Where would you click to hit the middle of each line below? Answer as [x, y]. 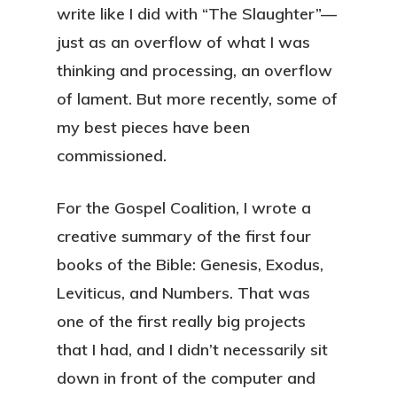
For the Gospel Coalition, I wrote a [184, 208]
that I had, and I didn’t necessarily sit [192, 350]
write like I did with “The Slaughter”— [197, 14]
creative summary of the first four [184, 236]
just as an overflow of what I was [183, 42]
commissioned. [112, 156]
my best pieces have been [153, 127]
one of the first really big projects [181, 321]
